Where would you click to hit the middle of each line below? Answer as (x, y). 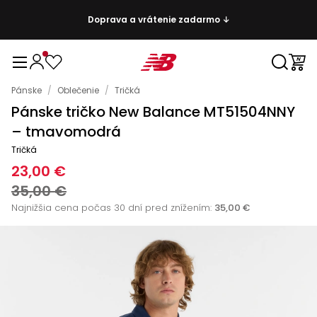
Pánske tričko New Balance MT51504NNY (153, 112)
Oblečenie (78, 90)
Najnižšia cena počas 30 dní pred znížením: (111, 208)
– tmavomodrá (66, 132)
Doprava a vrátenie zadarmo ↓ (158, 19)
